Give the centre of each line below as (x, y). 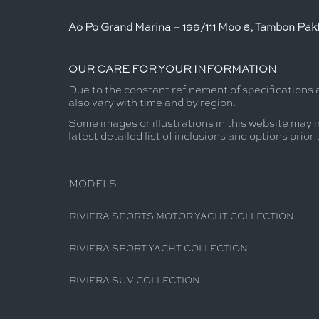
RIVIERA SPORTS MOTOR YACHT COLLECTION (182, 216)
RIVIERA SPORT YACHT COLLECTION (158, 248)
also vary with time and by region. (152, 102)
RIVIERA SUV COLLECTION (135, 280)
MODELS (93, 183)
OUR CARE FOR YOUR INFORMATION (173, 68)
